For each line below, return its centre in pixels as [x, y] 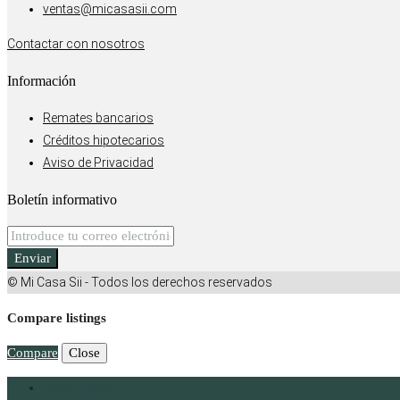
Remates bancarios [98, 117]
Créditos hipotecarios [104, 140]
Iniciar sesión [80, 388]
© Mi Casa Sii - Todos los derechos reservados [140, 283]
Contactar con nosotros [76, 43]
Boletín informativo [62, 199]
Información [42, 81]
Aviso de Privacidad [98, 162]
